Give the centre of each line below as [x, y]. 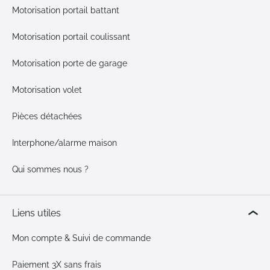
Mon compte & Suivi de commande [81, 238]
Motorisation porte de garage [70, 63]
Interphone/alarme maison [64, 143]
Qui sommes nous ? [50, 169]
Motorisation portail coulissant [71, 37]
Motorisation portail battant [66, 10]
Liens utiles [36, 213]
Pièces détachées [47, 116]
